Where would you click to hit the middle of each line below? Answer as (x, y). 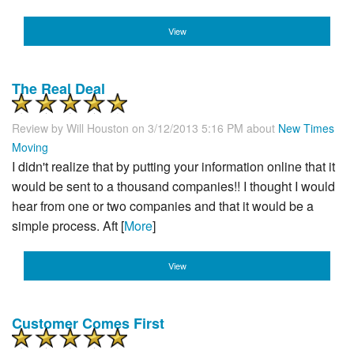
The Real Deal (58, 88)
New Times (306, 128)
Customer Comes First (88, 324)
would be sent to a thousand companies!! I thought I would (173, 186)
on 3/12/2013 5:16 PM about (205, 128)
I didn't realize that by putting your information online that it (173, 166)
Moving (30, 147)
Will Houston (98, 128)
